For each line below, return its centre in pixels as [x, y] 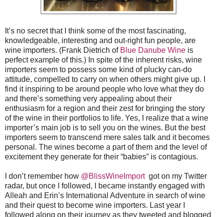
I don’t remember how [43, 176]
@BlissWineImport [113, 176]
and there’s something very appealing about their [88, 98]
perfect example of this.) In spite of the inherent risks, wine [103, 60]
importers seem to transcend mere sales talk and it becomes [107, 137]
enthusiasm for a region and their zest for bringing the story [105, 108]
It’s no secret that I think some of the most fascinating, [95, 31]
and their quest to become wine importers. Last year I [95, 205]
